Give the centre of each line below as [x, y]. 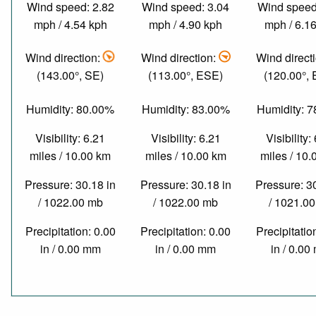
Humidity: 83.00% [186, 109]
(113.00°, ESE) [186, 75]
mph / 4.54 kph [70, 24]
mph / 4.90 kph [186, 24]
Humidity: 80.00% [71, 109]
